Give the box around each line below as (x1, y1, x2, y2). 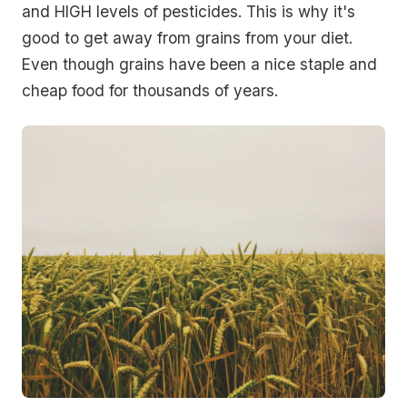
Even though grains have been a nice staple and (22, 55, 377, 74)
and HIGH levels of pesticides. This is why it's (22, 2, 355, 22)
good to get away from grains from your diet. (22, 28, 352, 48)
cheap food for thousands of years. (22, 81, 278, 101)
